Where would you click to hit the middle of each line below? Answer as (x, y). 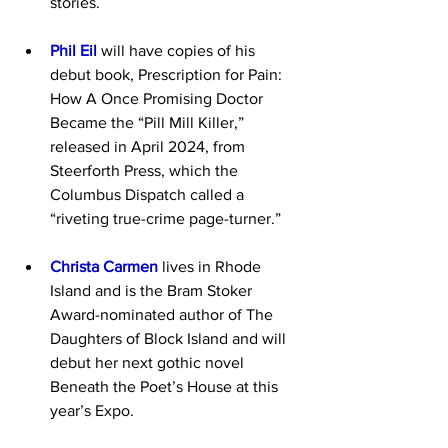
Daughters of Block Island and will (170, 338)
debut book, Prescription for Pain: (168, 74)
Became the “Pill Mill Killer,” (149, 122)
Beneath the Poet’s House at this (166, 386)
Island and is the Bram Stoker (153, 290)
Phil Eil (73, 50)
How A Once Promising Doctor (158, 98)
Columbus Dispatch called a (149, 194)
